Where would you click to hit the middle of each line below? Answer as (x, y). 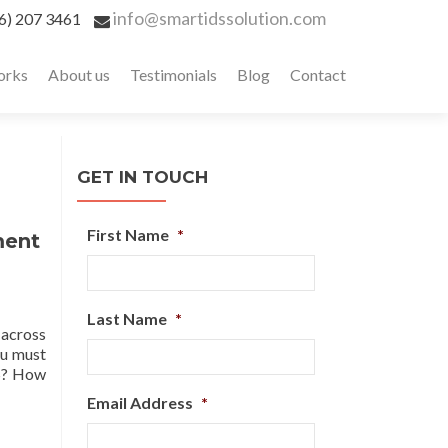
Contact (318, 74)
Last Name (127, 318)
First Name (128, 234)
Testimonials (173, 74)
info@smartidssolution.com (219, 18)
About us (79, 74)
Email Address (140, 402)
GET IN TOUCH (142, 177)
